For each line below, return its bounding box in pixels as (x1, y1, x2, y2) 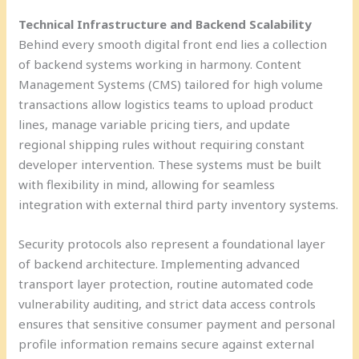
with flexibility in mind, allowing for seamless (18, 175, 276, 192)
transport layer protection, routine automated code (18, 275, 314, 292)
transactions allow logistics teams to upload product (18, 95, 314, 112)
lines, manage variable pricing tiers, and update (18, 115, 291, 132)
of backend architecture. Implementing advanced (18, 255, 301, 272)
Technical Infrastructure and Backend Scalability (18, 15, 313, 32)
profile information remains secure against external (18, 335, 315, 352)
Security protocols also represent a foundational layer (18, 235, 326, 252)
